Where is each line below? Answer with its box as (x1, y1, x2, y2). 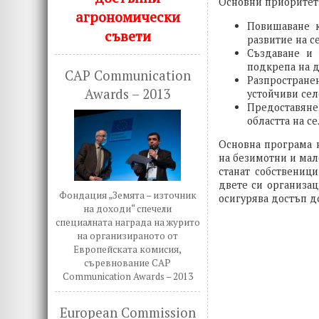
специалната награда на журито (55, 216, 200, 229)
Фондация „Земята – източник (58, 189, 197, 202)
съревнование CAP (84, 256, 172, 269)
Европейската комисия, (73, 243, 182, 256)
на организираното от (77, 229, 179, 242)
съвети (104, 26, 151, 46)
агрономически (75, 7, 180, 26)
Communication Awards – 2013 (62, 270, 193, 283)
